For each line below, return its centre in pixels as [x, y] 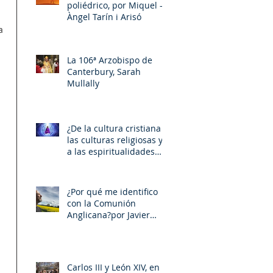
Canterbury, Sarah [104, 71]
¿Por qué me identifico [112, 191]
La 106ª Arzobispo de [110, 60]
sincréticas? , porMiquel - [94, 163]
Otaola [80, 226]
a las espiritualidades [111, 151]
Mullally [83, 83]
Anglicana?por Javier [108, 214]
